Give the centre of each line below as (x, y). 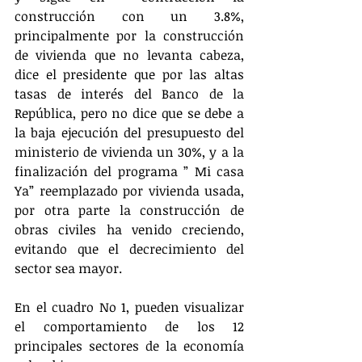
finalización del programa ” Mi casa (129, 171)
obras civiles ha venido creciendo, (129, 229)
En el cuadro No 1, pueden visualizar (129, 307)
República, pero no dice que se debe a (129, 113)
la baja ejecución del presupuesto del (129, 132)
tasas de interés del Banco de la (129, 93)
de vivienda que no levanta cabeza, (129, 55)
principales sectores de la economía (129, 345)
